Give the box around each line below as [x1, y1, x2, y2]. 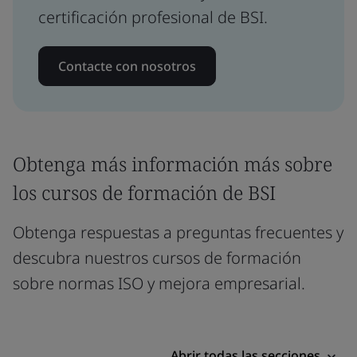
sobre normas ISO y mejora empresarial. [13, 272, 305, 294]
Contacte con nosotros [58, 57, 196, 75]
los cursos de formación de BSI [13, 178, 276, 206]
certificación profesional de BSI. [38, 6, 268, 28]
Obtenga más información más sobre [13, 150, 332, 177]
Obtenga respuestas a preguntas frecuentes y [13, 221, 343, 243]
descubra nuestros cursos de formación [13, 246, 301, 269]
